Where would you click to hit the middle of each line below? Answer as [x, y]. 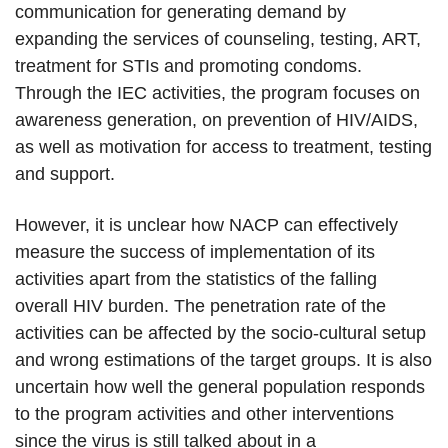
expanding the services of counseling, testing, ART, [218, 39]
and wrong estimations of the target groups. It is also [223, 360]
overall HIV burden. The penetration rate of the [200, 306]
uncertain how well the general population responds [220, 387]
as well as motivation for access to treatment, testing [223, 147]
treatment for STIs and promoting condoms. [188, 66]
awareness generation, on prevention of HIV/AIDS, [216, 120]
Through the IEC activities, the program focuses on [217, 93]
